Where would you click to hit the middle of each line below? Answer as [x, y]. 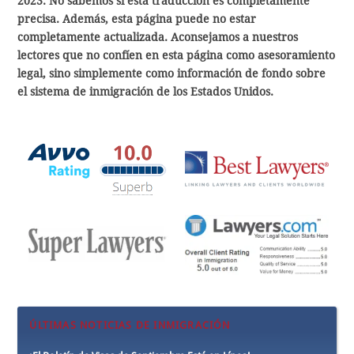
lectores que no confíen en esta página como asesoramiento [177, 55]
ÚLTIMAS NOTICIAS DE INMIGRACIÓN [130, 326]
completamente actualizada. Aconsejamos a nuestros [158, 37]
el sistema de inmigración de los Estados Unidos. [146, 91]
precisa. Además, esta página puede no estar [137, 19]
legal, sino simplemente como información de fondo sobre [172, 73]
